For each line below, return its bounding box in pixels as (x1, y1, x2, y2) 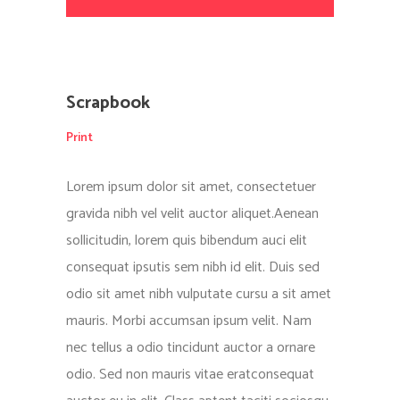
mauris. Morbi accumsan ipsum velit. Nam (66, 309, 312, 334)
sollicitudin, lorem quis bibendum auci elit (66, 229, 307, 254)
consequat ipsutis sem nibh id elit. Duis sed (66, 255, 320, 280)
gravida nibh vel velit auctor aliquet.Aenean (66, 202, 319, 227)
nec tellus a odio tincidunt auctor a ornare (66, 336, 315, 361)
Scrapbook (66, 88, 150, 119)
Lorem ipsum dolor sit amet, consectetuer (66, 175, 316, 200)
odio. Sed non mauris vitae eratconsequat (66, 362, 314, 387)
